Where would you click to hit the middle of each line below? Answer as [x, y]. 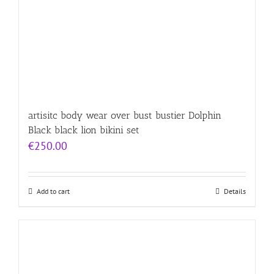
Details [235, 191]
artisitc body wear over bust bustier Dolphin [125, 116]
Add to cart [53, 191]
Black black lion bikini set [84, 130]
